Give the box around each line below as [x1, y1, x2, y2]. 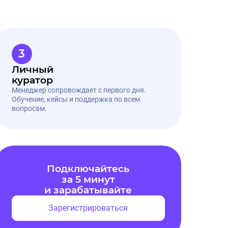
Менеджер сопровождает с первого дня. [11, 86, 146, 94]
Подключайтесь [47, 162, 130, 175]
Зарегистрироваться [48, 203, 128, 213]
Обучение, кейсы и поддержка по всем [11, 95, 140, 103]
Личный [11, 64, 53, 75]
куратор [11, 74, 53, 86]
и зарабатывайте [44, 184, 132, 196]
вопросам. [11, 104, 47, 112]
